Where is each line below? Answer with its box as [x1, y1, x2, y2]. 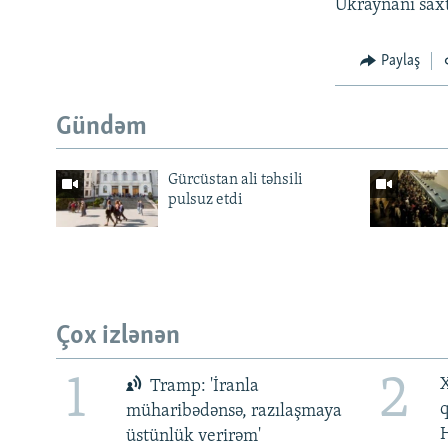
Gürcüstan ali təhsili [167, 172, 303, 189]
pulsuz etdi [167, 192, 243, 209]
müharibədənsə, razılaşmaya [125, 402, 342, 422]
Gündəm [56, 113, 147, 141]
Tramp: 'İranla [146, 377, 260, 397]
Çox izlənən [56, 323, 180, 351]
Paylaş [380, 53, 420, 70]
